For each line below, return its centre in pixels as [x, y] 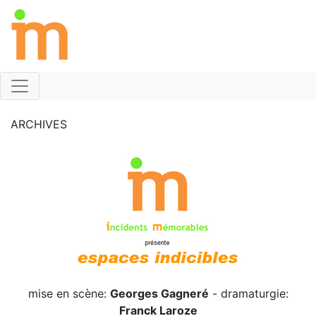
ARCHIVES [39, 124]
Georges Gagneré [159, 294]
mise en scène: [69, 294]
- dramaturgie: [248, 294]
